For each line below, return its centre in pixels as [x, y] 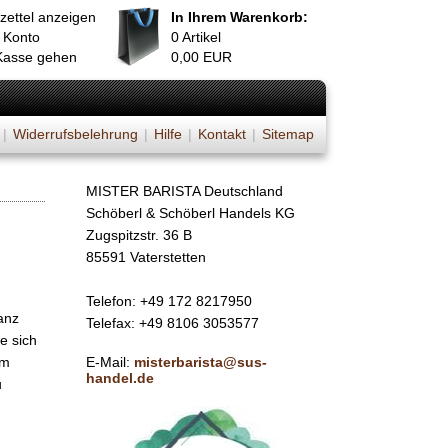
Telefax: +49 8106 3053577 [172, 323]
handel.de [120, 378]
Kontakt [222, 134]
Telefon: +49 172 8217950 [169, 301]
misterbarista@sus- [200, 362]
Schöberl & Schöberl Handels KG [190, 213]
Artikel [200, 37]
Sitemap [288, 134]
